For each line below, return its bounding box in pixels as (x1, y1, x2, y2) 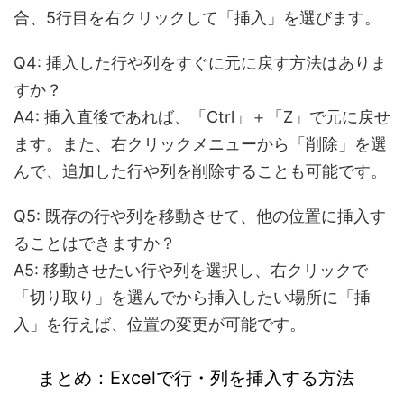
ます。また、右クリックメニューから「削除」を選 (14, 134, 387, 154)
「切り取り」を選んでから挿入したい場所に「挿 (14, 288, 371, 308)
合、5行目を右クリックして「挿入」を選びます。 (14, 8, 381, 28)
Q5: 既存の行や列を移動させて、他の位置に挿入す (14, 207, 386, 226)
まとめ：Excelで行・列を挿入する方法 (38, 367, 354, 390)
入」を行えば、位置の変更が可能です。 (14, 315, 306, 335)
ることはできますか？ (14, 234, 176, 253)
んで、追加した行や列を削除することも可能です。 (14, 161, 387, 181)
